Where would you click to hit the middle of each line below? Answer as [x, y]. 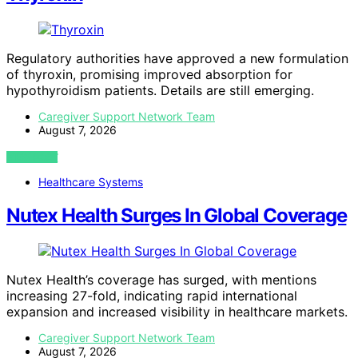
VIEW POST [32, 157]
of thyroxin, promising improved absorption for [149, 74]
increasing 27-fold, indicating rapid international [152, 296]
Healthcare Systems [91, 181]
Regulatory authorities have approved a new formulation [177, 58]
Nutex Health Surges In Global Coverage [177, 216]
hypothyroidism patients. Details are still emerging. [160, 90]
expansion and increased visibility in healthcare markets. [177, 312]
